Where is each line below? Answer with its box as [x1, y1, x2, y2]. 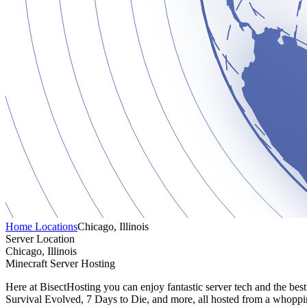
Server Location [5, 232, 75, 245]
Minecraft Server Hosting [5, 257, 115, 269]
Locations [35, 220, 77, 232]
